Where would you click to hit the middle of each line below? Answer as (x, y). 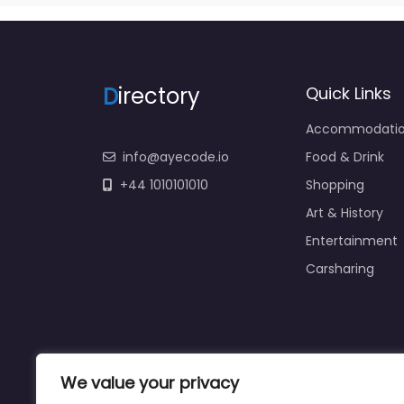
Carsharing (340, 269)
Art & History (344, 213)
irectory (159, 96)
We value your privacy (150, 383)
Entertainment (351, 241)
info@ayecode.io (176, 157)
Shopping (335, 185)
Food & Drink (344, 157)
